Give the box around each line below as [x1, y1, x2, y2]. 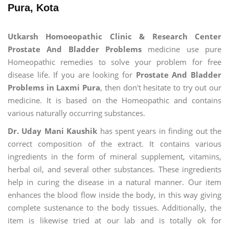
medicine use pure [142, 43, 221, 54]
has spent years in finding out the [97, 126, 222, 136]
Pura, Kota [8, 2, 59, 13]
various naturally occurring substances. [8, 107, 145, 118]
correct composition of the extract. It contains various [8, 139, 221, 149]
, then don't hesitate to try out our [100, 82, 222, 93]
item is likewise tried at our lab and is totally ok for [8, 215, 221, 226]
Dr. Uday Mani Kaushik [8, 126, 98, 136]
